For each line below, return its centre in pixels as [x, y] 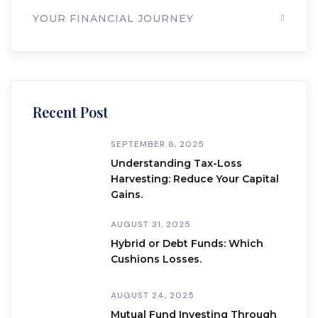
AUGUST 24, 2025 [153, 295]
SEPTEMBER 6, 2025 [158, 144]
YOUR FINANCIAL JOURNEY [113, 18]
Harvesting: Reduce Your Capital [195, 179]
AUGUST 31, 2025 [151, 224]
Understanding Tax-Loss [176, 163]
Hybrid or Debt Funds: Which [187, 243]
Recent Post [70, 112]
